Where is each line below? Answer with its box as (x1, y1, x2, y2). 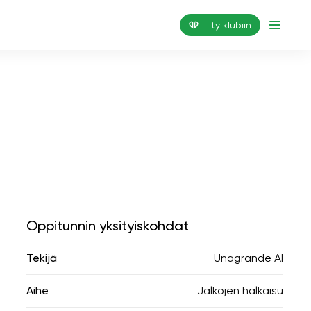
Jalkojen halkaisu (197, 284, 283, 297)
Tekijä (26, 251, 57, 264)
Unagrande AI (214, 251, 283, 264)
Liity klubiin (202, 19, 251, 31)
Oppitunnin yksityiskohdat (26, 217, 189, 234)
